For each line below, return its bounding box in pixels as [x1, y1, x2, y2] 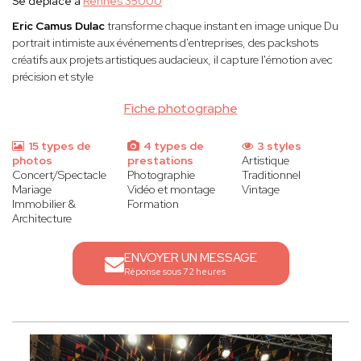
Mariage [12, 182, 52, 197]
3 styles [255, 139, 302, 154]
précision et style [12, 69, 93, 85]
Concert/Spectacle [12, 168, 106, 183]
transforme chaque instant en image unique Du [107, 19, 338, 34]
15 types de [26, 139, 91, 154]
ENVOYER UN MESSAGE [123, 250, 257, 267]
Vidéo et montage [127, 182, 215, 197]
